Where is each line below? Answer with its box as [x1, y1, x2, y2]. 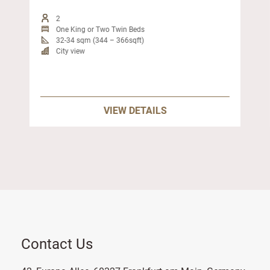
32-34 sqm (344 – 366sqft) [55, 35, 144, 45]
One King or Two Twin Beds [55, 24, 145, 34]
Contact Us [21, 234, 93, 253]
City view [55, 46, 85, 55]
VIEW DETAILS [103, 104, 167, 116]
